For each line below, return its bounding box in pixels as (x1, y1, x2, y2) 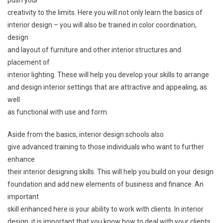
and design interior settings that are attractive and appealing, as (7, 83, 207, 91)
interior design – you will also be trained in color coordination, (7, 20, 197, 29)
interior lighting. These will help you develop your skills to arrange (7, 70, 209, 79)
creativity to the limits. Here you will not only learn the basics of (7, 8, 203, 16)
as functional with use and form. (7, 108, 109, 116)
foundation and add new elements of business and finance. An (7, 180, 204, 188)
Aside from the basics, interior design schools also (7, 130, 164, 138)
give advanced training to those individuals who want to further (7, 142, 204, 151)
